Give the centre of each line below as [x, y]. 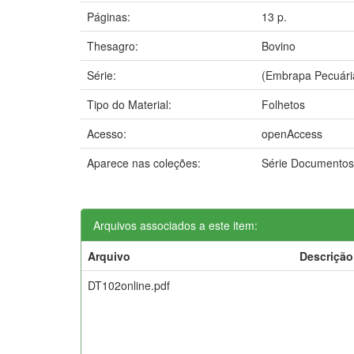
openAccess [292, 133]
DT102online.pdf [129, 285]
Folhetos [283, 104]
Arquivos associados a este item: [175, 225]
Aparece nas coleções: [144, 162]
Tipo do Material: [131, 104]
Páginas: [110, 16]
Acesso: [108, 133]
